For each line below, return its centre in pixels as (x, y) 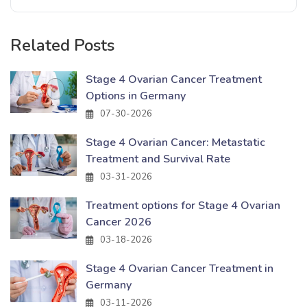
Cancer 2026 (119, 222)
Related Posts (62, 45)
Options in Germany (136, 96)
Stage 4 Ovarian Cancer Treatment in (180, 268)
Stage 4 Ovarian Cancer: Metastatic (175, 142)
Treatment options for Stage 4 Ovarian (183, 205)
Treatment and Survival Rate (158, 159)
